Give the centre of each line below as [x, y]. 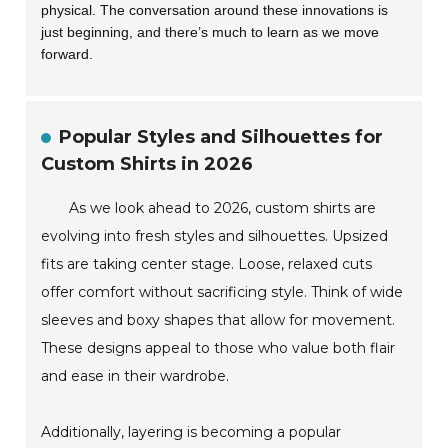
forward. [67, 53]
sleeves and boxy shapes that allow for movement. [218, 319]
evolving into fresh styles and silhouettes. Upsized [215, 235]
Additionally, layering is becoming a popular [191, 431]
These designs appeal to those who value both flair [218, 347]
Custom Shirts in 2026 [147, 163]
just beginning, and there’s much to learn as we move [210, 31]
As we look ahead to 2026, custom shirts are [223, 207]
